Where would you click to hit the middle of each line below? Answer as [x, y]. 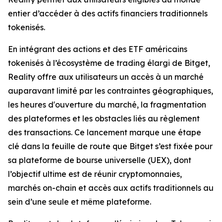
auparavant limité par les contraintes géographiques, [111, 91]
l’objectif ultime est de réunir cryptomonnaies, [95, 174]
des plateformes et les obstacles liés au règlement [104, 119]
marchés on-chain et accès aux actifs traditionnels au [111, 188]
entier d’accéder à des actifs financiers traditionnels [108, 14]
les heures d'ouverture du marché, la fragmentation [107, 105]
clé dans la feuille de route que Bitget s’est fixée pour [110, 146]
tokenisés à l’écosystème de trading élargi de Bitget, [109, 63]
